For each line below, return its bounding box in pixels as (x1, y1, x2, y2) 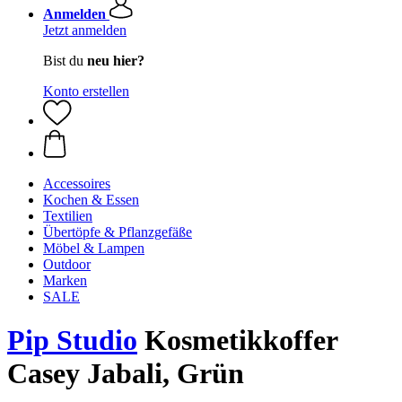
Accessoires (43, 176, 110, 191)
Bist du (43, 53, 87, 68)
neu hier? (87, 53, 144, 68)
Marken (43, 273, 87, 288)
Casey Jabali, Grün (7, 357, 244, 390)
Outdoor (43, 257, 91, 272)
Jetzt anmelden (43, 22, 127, 38)
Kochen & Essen (43, 192, 139, 207)
